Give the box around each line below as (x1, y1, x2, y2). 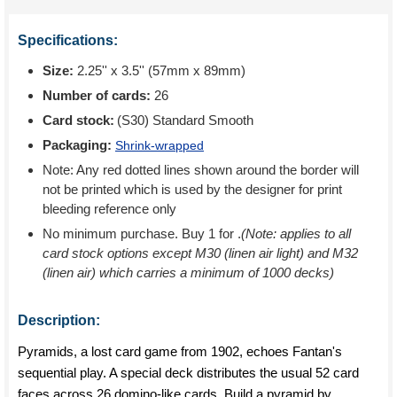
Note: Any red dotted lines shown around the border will (43, 162, 359, 177)
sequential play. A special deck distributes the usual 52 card (18, 365, 359, 380)
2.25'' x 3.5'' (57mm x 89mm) (74, 63, 245, 78)
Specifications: (18, 33, 118, 48)
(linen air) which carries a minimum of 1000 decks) (43, 265, 334, 280)
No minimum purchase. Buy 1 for (43, 226, 237, 241)
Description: (18, 313, 100, 328)
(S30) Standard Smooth (117, 113, 253, 128)
